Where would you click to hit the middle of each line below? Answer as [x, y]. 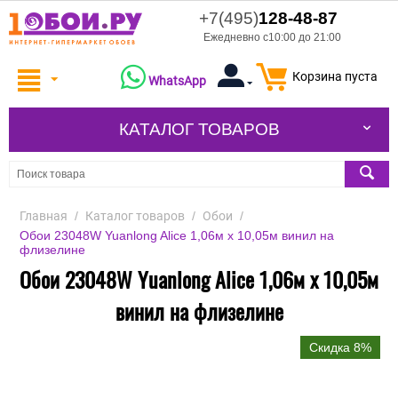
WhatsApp [177, 81]
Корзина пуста [335, 77]
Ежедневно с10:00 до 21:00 [272, 37]
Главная [44, 216]
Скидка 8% [340, 348]
